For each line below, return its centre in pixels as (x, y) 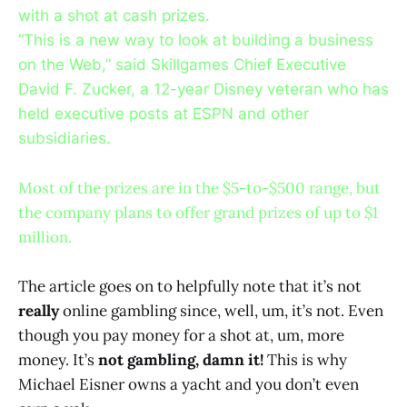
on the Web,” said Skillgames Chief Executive (182, 65)
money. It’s (58, 359)
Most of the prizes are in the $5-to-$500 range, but (199, 188)
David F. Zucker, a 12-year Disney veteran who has (203, 89)
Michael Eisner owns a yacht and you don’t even (189, 384)
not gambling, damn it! (181, 359)
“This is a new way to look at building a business (196, 40)
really (39, 310)
